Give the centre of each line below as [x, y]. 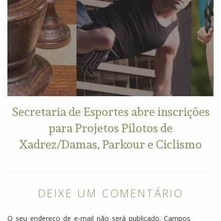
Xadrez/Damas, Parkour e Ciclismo [110, 144]
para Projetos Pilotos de [110, 128]
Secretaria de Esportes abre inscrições [110, 111]
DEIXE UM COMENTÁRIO [110, 193]
